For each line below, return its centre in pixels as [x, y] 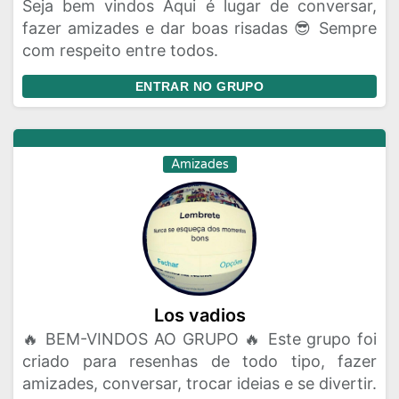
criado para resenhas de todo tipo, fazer [199, 361]
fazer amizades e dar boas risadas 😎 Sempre [199, 28]
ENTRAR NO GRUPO [199, 86]
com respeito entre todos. [120, 50]
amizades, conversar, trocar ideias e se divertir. [199, 383]
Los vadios [199, 315]
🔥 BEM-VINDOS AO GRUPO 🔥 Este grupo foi [199, 339]
